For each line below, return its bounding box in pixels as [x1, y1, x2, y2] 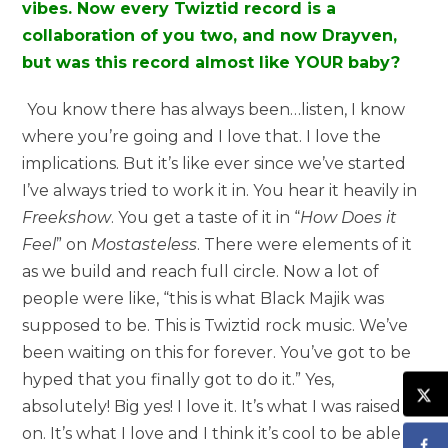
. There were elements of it [197, 234, 413, 254]
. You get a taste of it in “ [111, 207, 301, 227]
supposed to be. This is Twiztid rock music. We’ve [22, 315, 409, 335]
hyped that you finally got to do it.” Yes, [22, 369, 335, 389]
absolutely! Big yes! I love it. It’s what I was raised [22, 396, 402, 416]
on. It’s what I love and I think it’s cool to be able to [22, 423, 423, 443]
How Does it [300, 207, 398, 227]
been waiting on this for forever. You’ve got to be [22, 342, 412, 362]
